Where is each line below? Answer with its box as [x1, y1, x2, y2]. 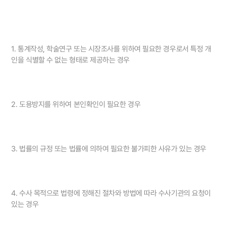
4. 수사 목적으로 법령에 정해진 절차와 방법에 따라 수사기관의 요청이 [11, 189, 211, 198]
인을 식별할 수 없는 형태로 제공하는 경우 [11, 55, 130, 65]
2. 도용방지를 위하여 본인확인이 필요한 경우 [11, 100, 141, 109]
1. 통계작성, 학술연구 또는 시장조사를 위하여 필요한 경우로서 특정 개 [11, 44, 211, 54]
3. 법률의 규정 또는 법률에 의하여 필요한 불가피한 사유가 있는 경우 [11, 144, 206, 154]
